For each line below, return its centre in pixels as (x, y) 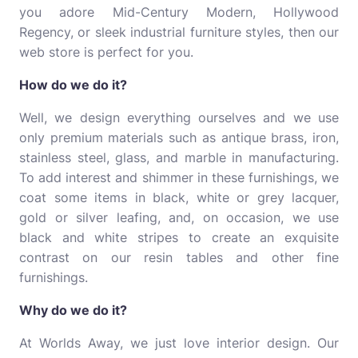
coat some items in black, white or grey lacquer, (179, 197)
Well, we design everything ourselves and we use (179, 117)
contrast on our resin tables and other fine (179, 257)
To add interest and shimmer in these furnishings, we (179, 177)
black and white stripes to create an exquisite (179, 237)
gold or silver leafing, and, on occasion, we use (179, 217)
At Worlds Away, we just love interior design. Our (179, 343)
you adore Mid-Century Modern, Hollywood (179, 12)
